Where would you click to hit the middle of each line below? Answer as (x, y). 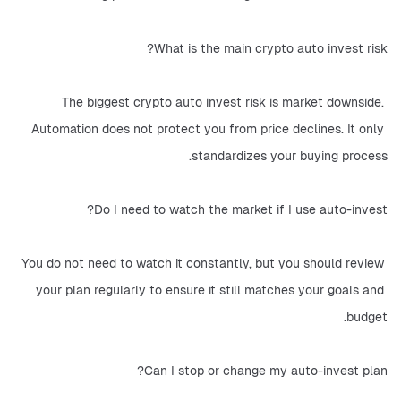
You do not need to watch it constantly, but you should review (203, 263)
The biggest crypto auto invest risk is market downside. (223, 102)
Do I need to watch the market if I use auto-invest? (241, 209)
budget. (367, 317)
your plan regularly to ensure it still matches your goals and (210, 290)
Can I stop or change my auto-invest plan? (266, 371)
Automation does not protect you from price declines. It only (208, 129)
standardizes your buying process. (290, 156)
